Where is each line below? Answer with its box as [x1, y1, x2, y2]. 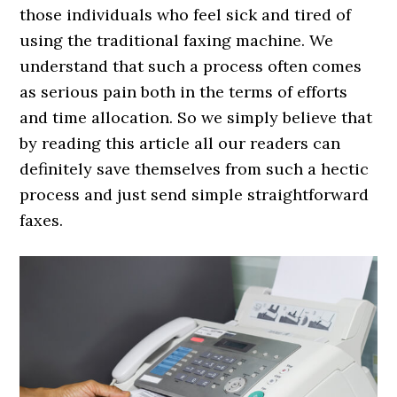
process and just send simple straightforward [19, 184, 370, 205]
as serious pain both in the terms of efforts [19, 82, 348, 102]
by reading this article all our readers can [19, 133, 341, 153]
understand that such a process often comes [19, 56, 362, 76]
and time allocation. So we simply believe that [19, 107, 373, 128]
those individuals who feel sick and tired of [19, 4, 352, 25]
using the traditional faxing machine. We [19, 30, 334, 51]
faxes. [19, 210, 64, 230]
